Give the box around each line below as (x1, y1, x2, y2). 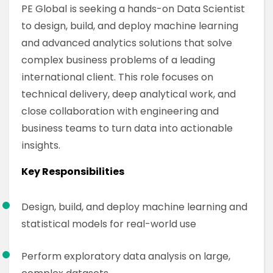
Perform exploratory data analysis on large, (21, 249, 230, 263)
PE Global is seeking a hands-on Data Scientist (21, 2, 245, 16)
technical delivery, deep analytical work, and (21, 87, 236, 101)
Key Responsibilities (21, 165, 124, 179)
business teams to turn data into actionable (21, 121, 233, 135)
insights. (21, 138, 60, 152)
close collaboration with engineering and (21, 104, 219, 118)
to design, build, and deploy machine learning (21, 19, 238, 33)
